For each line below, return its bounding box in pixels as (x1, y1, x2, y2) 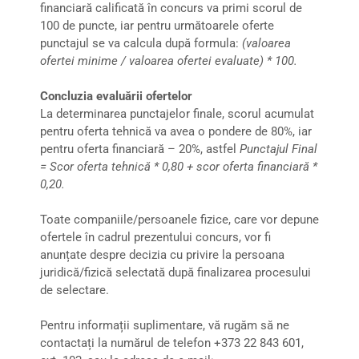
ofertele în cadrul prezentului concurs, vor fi (40, 229, 271, 244)
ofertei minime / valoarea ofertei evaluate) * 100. (40, 53, 297, 68)
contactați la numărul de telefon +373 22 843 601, (40, 335, 304, 350)
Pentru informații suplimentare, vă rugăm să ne (40, 317, 289, 333)
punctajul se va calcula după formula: (40, 35, 242, 50)
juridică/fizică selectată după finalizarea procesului (40, 264, 311, 280)
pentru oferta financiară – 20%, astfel (40, 141, 240, 156)
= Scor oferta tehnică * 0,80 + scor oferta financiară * (40, 159, 317, 174)
